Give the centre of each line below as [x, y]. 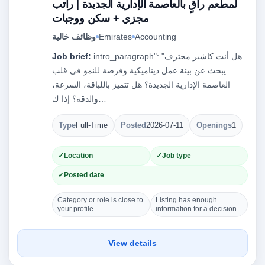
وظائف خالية [74, 37]
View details [132, 243]
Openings [214, 125]
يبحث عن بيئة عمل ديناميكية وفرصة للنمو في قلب [139, 70]
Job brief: [72, 56]
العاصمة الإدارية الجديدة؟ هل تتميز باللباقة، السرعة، [141, 85]
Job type [176, 156]
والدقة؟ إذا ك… [102, 99]
